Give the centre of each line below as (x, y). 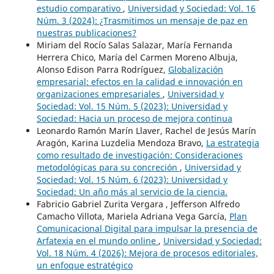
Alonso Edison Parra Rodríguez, (102, 69)
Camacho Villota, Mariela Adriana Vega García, (133, 216)
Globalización (195, 69)
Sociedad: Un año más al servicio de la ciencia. (132, 191)
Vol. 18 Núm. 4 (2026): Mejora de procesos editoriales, (147, 253)
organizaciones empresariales (99, 94)
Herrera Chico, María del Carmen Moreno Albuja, (137, 57)
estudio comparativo (80, 8)
